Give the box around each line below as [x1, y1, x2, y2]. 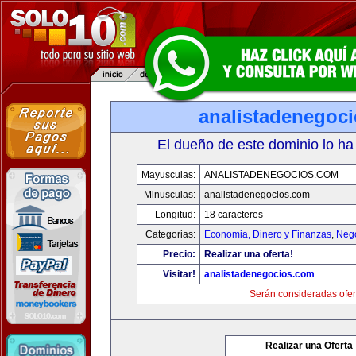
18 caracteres [204, 209, 263, 220]
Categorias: [145, 229, 195, 240]
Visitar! [163, 269, 195, 280]
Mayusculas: [141, 169, 195, 180]
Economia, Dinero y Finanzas [204, 229, 331, 240]
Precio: [163, 249, 195, 260]
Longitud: [155, 209, 195, 220]
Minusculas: [144, 189, 195, 200]
